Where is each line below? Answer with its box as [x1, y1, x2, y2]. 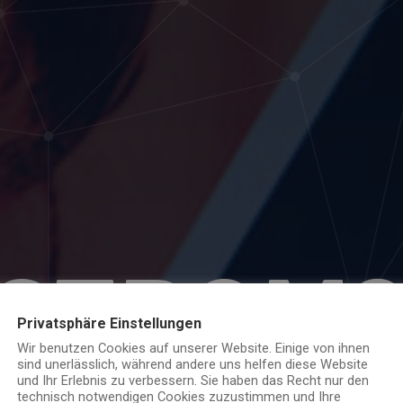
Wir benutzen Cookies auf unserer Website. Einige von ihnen [17, 340, 370, 356]
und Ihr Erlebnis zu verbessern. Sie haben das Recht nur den [17, 372, 369, 389]
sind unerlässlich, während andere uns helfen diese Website [17, 356, 368, 372]
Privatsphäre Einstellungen [17, 315, 201, 332]
